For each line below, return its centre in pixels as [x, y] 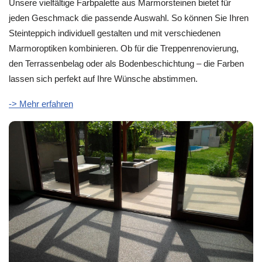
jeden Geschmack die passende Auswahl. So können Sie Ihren [129, 18]
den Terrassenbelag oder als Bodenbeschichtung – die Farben [126, 64]
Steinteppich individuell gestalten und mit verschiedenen [115, 33]
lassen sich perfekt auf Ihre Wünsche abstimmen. [103, 79]
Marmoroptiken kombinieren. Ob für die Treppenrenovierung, [124, 49]
